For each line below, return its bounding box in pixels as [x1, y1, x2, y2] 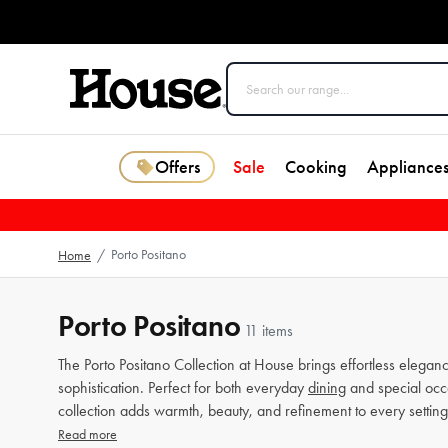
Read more [58, 426, 117, 443]
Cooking [285, 156, 347, 178]
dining [308, 378, 346, 397]
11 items [244, 321, 294, 340]
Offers [154, 156, 200, 178]
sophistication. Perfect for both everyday [58, 378, 308, 397]
